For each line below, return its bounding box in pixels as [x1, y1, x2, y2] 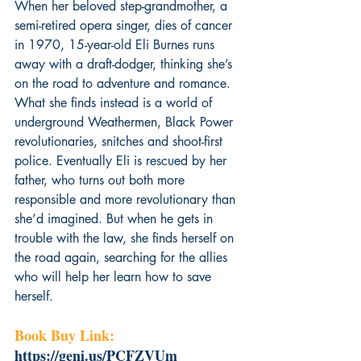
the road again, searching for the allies [15, 248, 231, 266]
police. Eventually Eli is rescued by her [15, 151, 230, 169]
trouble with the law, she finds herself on [15, 229, 238, 247]
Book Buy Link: [15, 324, 118, 346]
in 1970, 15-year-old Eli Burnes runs [15, 35, 218, 53]
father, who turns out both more [15, 171, 189, 189]
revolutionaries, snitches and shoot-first [15, 132, 226, 150]
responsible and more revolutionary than [15, 190, 239, 208]
